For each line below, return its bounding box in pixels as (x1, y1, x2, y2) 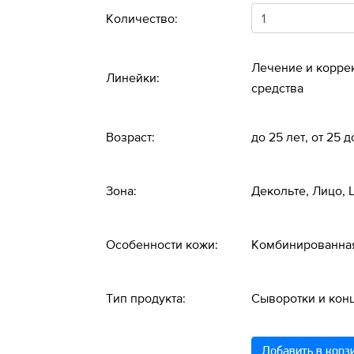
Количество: (106, 11, 178, 25)
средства (250, 81, 303, 95)
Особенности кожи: (106, 237, 218, 251)
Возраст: (106, 130, 155, 144)
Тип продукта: (106, 291, 186, 305)
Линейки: (106, 70, 160, 85)
